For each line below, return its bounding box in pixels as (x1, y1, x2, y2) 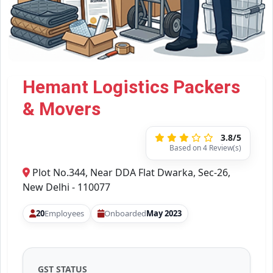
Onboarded (104, 208, 146, 219)
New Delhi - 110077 (23, 180, 110, 194)
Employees (44, 208, 84, 219)
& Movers (23, 98, 101, 120)
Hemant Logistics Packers (23, 76, 240, 98)
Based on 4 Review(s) (169, 143, 241, 154)
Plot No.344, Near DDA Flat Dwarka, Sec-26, (30, 166, 230, 180)
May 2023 (146, 208, 182, 219)
